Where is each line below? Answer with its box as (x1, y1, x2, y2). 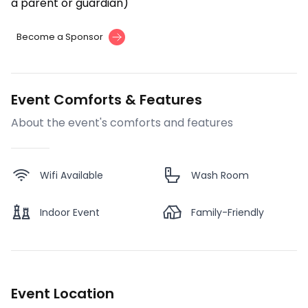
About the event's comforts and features (11, 115, 233, 131)
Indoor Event (40, 206, 100, 220)
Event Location (11, 284, 114, 304)
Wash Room (191, 168, 249, 183)
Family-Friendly (191, 206, 264, 220)
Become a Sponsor (16, 30, 103, 44)
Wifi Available (40, 168, 103, 183)
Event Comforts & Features (11, 90, 202, 110)
